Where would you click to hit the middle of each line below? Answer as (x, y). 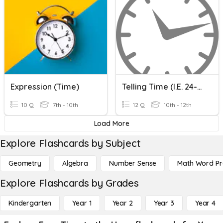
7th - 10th (65, 105)
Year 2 (122, 203)
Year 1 (82, 203)
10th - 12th (177, 105)
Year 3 (164, 203)
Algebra (75, 163)
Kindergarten (30, 203)
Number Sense (133, 163)
